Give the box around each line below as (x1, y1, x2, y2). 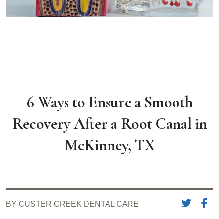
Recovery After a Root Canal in (12, 114, 207, 133)
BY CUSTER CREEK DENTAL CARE (6, 200, 139, 208)
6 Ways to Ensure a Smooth (26, 92, 193, 111)
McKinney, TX (64, 135, 155, 154)
